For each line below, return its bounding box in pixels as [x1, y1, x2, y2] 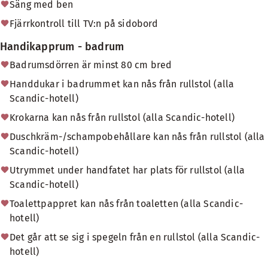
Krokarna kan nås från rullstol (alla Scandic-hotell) [10, 112, 234, 123]
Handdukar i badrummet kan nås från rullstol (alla [10, 78, 234, 90]
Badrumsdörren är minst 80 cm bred [10, 59, 172, 71]
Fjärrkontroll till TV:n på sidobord [10, 18, 159, 29]
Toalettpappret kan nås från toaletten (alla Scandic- [10, 198, 243, 209]
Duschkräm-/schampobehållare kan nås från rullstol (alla [10, 131, 265, 142]
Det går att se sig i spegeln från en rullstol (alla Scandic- [10, 232, 260, 243]
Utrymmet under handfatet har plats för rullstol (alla [10, 165, 245, 176]
